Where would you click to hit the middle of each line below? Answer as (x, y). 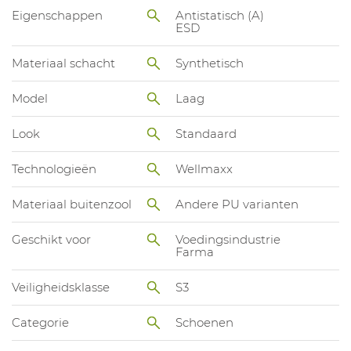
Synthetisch (210, 63)
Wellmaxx (204, 168)
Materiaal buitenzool (72, 204)
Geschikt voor (51, 239)
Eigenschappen (57, 15)
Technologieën (54, 168)
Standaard (206, 133)
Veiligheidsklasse (61, 287)
